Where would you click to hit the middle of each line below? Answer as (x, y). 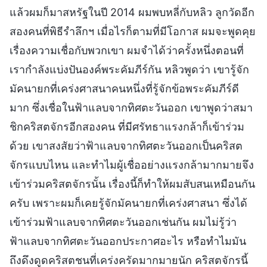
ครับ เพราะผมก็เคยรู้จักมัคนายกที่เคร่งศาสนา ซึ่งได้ (128, 203)
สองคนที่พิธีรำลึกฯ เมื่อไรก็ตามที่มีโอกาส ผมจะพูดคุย (133, 31)
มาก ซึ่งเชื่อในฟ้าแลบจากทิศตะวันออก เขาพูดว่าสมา (131, 107)
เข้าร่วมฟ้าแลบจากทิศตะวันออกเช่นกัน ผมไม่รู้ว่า (123, 222)
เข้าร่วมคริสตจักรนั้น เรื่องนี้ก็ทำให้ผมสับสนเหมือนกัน (132, 184)
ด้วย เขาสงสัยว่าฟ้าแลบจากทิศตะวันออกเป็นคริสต (126, 145)
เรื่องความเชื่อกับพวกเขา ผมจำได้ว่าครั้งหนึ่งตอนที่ (127, 50)
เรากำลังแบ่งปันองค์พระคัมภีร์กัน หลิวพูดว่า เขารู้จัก (129, 69)
